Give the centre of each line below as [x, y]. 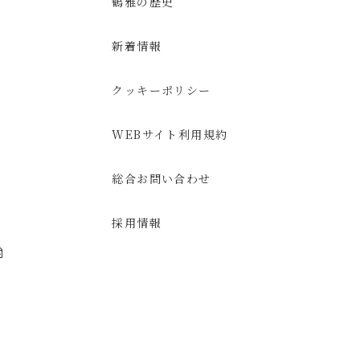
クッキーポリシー [162, 90]
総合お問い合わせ [162, 178]
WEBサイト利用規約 [170, 134]
